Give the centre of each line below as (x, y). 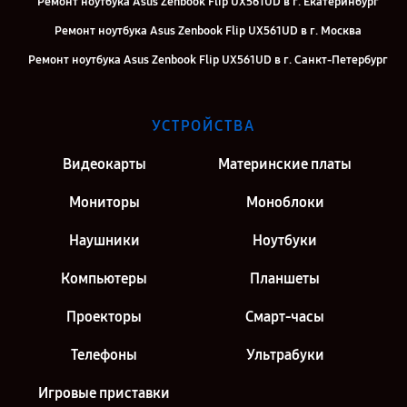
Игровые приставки (104, 393)
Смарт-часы (285, 317)
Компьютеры (104, 278)
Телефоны (104, 355)
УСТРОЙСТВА (203, 126)
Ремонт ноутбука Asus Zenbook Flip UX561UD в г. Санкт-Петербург (208, 60)
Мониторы (104, 202)
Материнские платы (285, 164)
